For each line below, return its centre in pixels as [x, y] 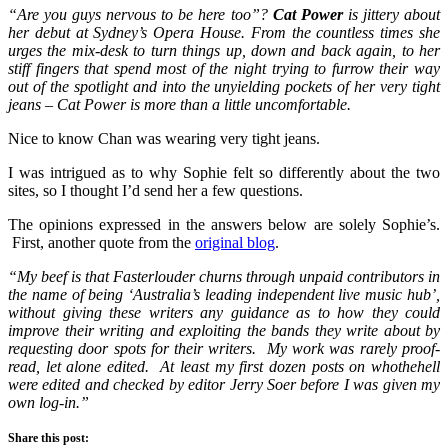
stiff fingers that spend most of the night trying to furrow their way [224, 69]
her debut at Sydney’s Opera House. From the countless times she [224, 33]
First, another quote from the [101, 243]
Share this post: [48, 438]
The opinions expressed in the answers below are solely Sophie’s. [224, 225]
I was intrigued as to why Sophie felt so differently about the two [224, 173]
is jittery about [391, 15]
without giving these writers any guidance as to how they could [224, 313]
